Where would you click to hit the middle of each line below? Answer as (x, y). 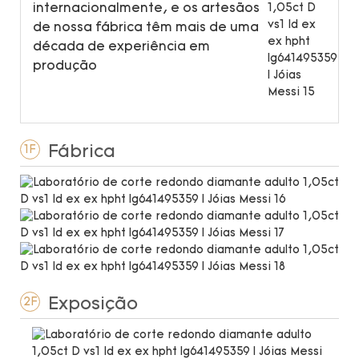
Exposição (95, 305)
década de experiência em (121, 47)
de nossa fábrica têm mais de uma (146, 28)
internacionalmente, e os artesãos (146, 8)
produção (67, 66)
